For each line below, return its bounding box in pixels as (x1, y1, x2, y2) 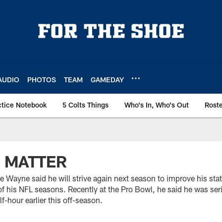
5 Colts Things (62, 101, 109, 109)
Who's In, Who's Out (124, 101, 189, 109)
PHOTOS (27, 75, 56, 84)
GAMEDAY (91, 75, 124, 84)
